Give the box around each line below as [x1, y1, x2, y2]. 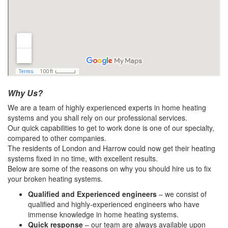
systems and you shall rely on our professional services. [8, 112, 187, 123]
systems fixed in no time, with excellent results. [8, 153, 158, 164]
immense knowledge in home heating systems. [28, 209, 179, 220]
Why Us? [8, 87, 43, 99]
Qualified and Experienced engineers [28, 189, 159, 199]
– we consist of [159, 189, 207, 199]
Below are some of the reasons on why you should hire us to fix [8, 163, 211, 174]
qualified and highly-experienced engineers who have [28, 199, 199, 210]
